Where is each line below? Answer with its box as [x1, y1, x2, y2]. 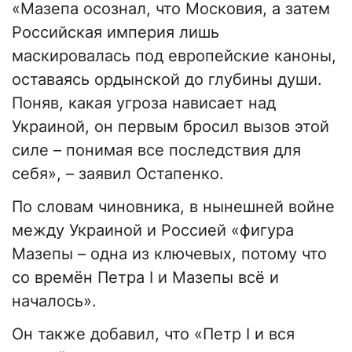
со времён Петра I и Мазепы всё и [12, 268, 279, 288]
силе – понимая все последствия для [12, 141, 301, 160]
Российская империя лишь [12, 23, 219, 42]
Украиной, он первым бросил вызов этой [12, 117, 329, 137]
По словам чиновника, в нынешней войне [12, 197, 335, 217]
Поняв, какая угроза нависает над [12, 93, 276, 113]
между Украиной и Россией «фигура [12, 221, 294, 240]
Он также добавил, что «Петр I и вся [12, 324, 295, 344]
